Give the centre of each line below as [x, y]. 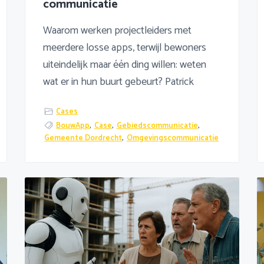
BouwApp [73, 126]
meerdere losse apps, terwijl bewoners [124, 48]
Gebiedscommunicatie [157, 126]
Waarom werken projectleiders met [117, 31]
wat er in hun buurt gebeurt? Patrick [118, 82]
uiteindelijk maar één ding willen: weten [124, 65]
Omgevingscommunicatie [173, 138]
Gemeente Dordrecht [83, 138]
